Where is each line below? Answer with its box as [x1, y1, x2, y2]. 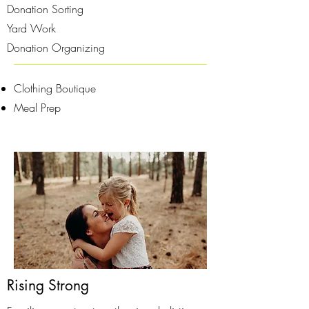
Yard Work [7, 21, 56, 36]
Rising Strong [7, 276, 89, 295]
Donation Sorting [7, 1, 83, 17]
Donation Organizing [7, 40, 105, 55]
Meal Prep [14, 100, 61, 115]
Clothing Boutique [14, 81, 96, 96]
